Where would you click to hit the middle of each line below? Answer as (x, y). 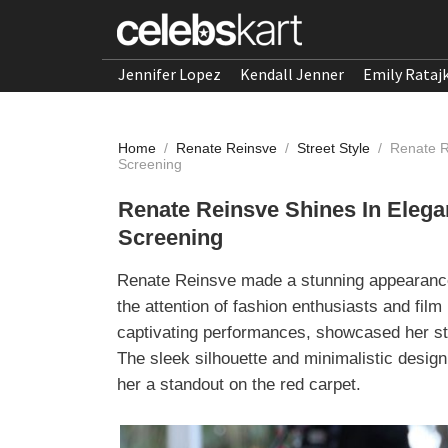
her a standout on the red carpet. (239, 384)
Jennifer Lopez (169, 74)
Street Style (335, 148)
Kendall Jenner (292, 74)
